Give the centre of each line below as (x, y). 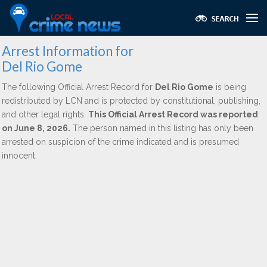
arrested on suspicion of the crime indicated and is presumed (120, 142)
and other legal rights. (45, 114)
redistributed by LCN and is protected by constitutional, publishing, (131, 101)
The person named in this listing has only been (162, 128)
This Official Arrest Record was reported (173, 114)
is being (230, 87)
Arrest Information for (68, 51)
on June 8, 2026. (36, 128)
